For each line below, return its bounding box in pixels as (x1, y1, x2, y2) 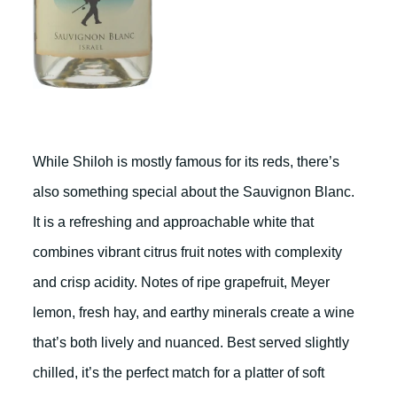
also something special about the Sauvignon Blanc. (33, 184, 354, 199)
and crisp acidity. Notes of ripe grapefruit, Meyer (33, 275, 330, 290)
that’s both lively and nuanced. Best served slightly (33, 335, 349, 350)
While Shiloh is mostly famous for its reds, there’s (33, 154, 339, 169)
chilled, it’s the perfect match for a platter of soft (33, 365, 324, 380)
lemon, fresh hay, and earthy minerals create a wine (33, 305, 354, 320)
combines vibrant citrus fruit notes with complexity (33, 245, 342, 260)
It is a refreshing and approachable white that (33, 214, 314, 230)
